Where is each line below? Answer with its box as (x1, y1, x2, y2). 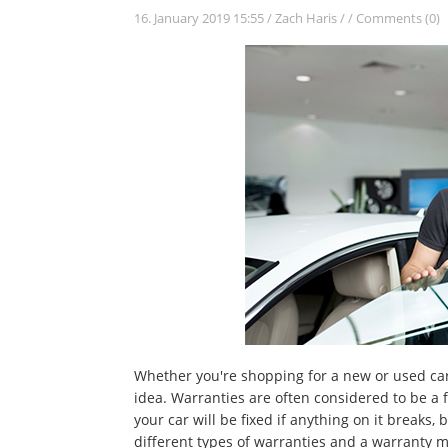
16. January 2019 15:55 (134, 9, 265, 27)
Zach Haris (275, 9, 338, 27)
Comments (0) (356, 9, 441, 27)
